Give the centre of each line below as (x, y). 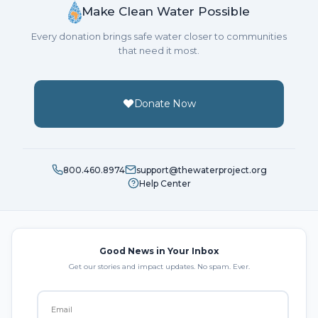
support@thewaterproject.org (201, 170)
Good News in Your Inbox (159, 251)
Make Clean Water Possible (165, 12)
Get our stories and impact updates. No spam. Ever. (159, 266)
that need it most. (159, 50)
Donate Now (165, 103)
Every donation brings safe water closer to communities (159, 36)
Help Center (165, 183)
